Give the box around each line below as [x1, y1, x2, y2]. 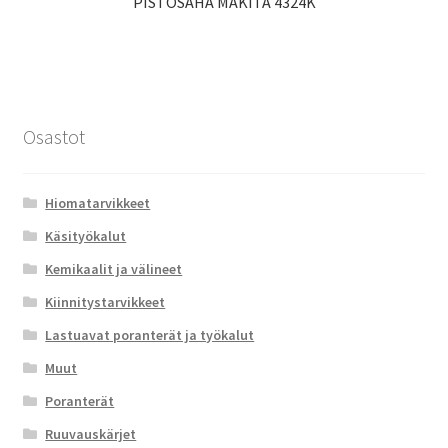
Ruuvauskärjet [45, 425, 137, 443]
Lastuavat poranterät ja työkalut [45, 326, 255, 344]
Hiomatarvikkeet [45, 194, 151, 212]
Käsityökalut [45, 227, 127, 245]
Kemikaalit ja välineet [45, 260, 183, 278]
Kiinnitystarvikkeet [45, 293, 166, 311]
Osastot [22, 124, 85, 150]
